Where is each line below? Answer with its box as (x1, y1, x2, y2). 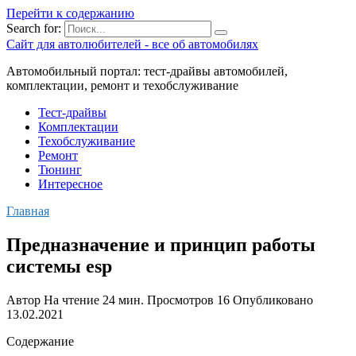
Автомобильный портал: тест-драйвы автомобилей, (6, 64, 288, 78)
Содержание (6, 334, 74, 348)
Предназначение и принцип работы (6, 234, 315, 255)
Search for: (6, 21, 61, 35)
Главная (6, 204, 49, 218)
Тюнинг (38, 163, 82, 176)
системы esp (6, 255, 112, 277)
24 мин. (99, 292, 144, 307)
